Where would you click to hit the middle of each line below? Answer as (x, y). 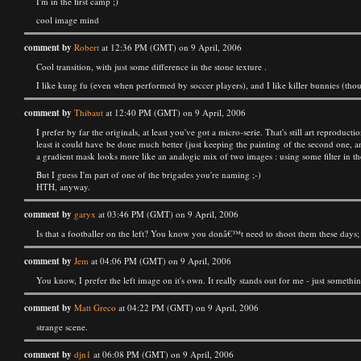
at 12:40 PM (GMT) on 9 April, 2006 (174, 112)
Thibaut (89, 112)
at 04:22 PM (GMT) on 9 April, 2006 (187, 307)
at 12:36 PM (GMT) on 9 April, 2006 (170, 47)
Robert (87, 47)
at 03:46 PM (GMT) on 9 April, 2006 (167, 214)
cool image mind (68, 20)
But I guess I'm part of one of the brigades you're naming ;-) (149, 174)
